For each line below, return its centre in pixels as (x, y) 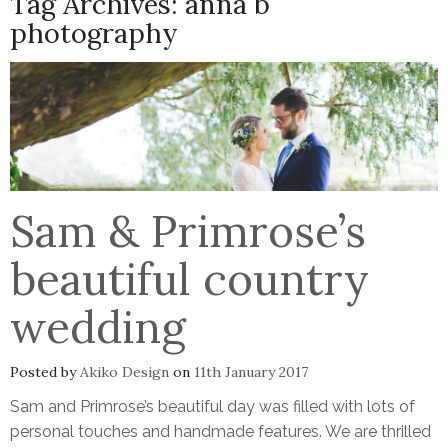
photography (94, 33)
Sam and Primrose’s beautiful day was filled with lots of (212, 406)
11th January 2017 (251, 371)
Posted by (45, 371)
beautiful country (189, 278)
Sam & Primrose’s (188, 230)
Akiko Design (124, 371)
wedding (98, 326)
